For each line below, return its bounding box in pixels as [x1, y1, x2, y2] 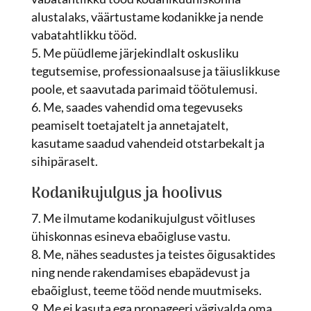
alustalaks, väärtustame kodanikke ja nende [31, 9, 263, 24]
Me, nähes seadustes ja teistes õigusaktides [42, 246, 276, 262]
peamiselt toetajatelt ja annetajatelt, [31, 117, 228, 133]
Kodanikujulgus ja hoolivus [31, 180, 222, 207]
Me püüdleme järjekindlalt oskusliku [42, 45, 239, 60]
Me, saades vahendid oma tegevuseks [42, 99, 243, 115]
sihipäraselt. [31, 153, 98, 169]
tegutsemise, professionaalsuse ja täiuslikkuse [31, 63, 280, 78]
